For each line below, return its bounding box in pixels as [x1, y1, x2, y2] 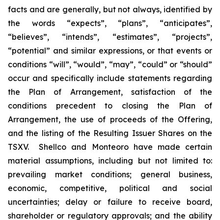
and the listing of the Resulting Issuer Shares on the [8, 128, 212, 138]
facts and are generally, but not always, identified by [8, 4, 212, 14]
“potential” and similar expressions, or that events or [8, 46, 212, 55]
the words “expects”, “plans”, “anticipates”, [8, 18, 212, 28]
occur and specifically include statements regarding [8, 73, 212, 83]
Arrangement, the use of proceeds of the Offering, [8, 114, 212, 124]
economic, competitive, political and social [8, 183, 212, 193]
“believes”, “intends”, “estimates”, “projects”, [8, 32, 212, 42]
